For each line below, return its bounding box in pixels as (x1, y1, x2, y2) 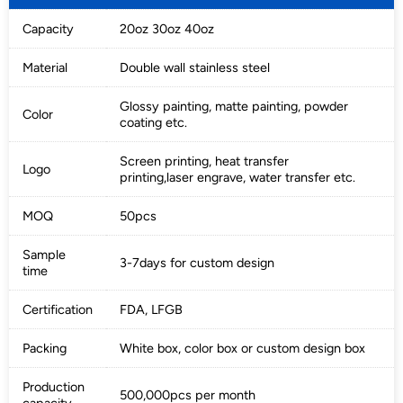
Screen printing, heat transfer (119, 152, 289, 169)
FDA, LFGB (119, 300, 183, 318)
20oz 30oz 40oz (119, 20, 214, 37)
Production (22, 378, 85, 395)
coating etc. (119, 113, 187, 130)
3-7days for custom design (119, 254, 274, 271)
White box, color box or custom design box (119, 339, 365, 356)
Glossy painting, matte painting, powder (119, 97, 348, 114)
